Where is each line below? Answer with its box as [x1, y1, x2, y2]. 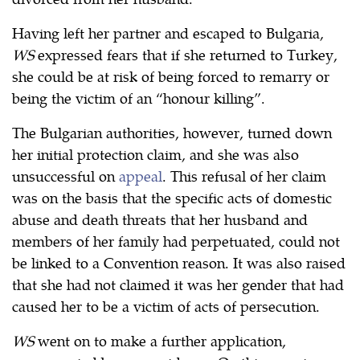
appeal [119, 165, 162, 186]
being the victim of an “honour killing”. [12, 87, 265, 108]
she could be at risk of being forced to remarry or [12, 65, 329, 86]
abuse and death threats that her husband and [12, 208, 308, 229]
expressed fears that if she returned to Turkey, [38, 43, 337, 64]
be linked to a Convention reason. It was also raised [12, 252, 346, 272]
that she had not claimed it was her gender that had [12, 273, 344, 294]
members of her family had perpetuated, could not [12, 230, 340, 251]
